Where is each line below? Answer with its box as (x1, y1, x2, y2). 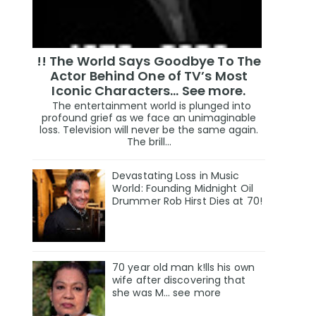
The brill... (126, 135, 171, 150)
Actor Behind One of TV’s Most (50, 66, 248, 85)
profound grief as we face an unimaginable (42, 111, 256, 126)
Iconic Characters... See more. (51, 81, 246, 99)
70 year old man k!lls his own (112, 260, 255, 275)
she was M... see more (112, 286, 221, 300)
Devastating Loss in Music (112, 169, 240, 183)
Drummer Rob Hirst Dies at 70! (112, 194, 262, 209)
